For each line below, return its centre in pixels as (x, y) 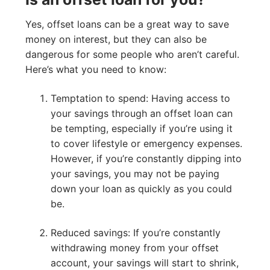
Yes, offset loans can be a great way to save (127, 24)
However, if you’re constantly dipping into (146, 158)
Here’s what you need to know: (96, 70)
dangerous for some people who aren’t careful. (132, 55)
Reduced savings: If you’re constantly (135, 232)
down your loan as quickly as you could (141, 188)
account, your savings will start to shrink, (144, 262)
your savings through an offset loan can (141, 113)
